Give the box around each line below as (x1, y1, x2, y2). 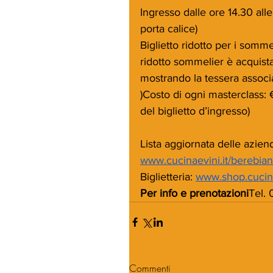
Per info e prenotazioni (140, 186, 249, 199)
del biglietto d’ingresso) (140, 104, 250, 117)
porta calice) (140, 22, 197, 35)
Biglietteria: (140, 170, 196, 183)
